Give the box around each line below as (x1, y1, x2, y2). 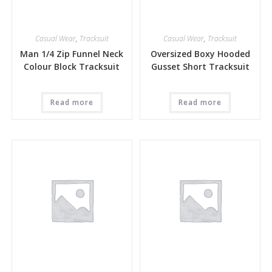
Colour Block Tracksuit (24, 61, 120, 73)
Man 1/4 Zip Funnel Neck (20, 48, 124, 60)
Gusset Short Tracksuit (151, 61, 250, 73)
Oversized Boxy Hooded (150, 48, 250, 60)
